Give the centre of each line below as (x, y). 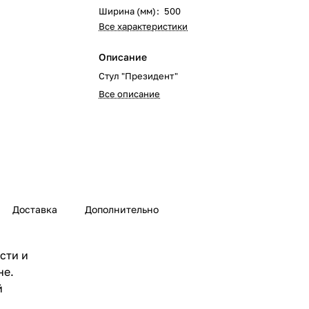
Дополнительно (122, 210)
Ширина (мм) (128, 11)
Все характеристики (143, 26)
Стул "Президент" (139, 76)
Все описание (130, 94)
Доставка (35, 210)
